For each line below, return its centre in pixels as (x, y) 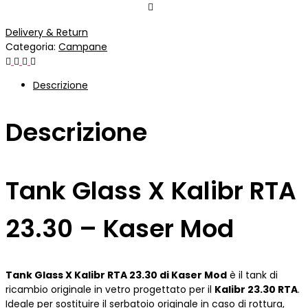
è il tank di (252, 275)
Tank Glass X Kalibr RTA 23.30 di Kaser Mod (116, 275)
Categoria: (32, 47)
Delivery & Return (47, 33)
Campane (83, 47)
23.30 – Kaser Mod (120, 229)
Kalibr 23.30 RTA (256, 289)
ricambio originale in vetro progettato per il (110, 289)
